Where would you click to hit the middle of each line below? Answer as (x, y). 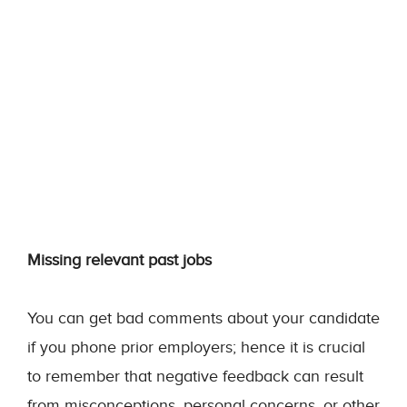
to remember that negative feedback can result (195, 376)
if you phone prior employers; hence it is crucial (196, 347)
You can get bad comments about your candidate (203, 318)
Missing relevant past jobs (119, 260)
